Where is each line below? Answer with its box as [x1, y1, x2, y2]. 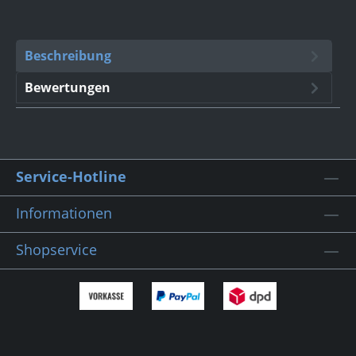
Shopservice [16, 240, 97, 260]
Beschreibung [25, 47, 111, 65]
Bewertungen [25, 79, 110, 97]
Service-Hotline [16, 167, 126, 187]
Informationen [16, 203, 112, 223]
